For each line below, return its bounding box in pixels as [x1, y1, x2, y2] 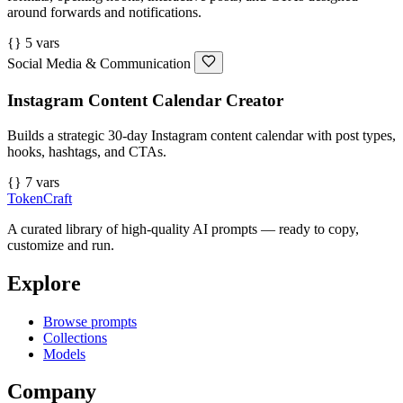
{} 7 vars [7, 174, 59, 190]
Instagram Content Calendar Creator [7, 91, 283, 111]
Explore [7, 271, 81, 295]
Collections [43, 329, 107, 345]
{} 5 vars [7, 35, 59, 51]
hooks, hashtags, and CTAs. [7, 143, 166, 159]
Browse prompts [43, 313, 137, 329]
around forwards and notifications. [7, 4, 201, 21]
